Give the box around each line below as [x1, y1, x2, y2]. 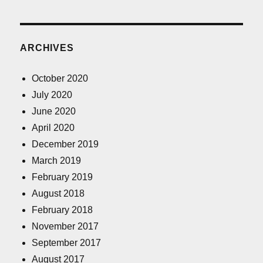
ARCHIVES [20, 43, 74, 53]
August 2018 [32, 188, 85, 199]
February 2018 [32, 205, 93, 215]
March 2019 [32, 156, 82, 166]
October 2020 [32, 73, 89, 84]
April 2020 [32, 123, 75, 133]
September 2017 [32, 238, 102, 248]
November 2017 [32, 221, 99, 232]
